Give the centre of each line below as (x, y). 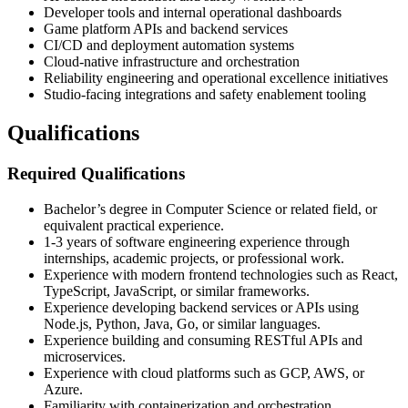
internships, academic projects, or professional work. (194, 258)
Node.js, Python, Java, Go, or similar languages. (182, 323)
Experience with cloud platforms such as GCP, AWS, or (204, 372)
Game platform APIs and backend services (166, 29)
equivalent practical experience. (134, 225)
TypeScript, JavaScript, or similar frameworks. (177, 291)
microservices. (85, 356)
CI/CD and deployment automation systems (169, 46)
